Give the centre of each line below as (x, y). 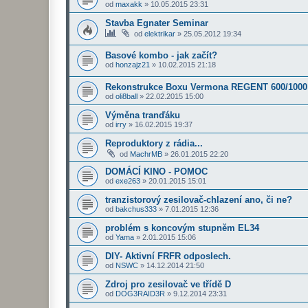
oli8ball (126, 97)
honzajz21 (133, 64)
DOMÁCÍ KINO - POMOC (156, 172)
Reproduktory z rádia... (154, 144)
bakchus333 (136, 209)
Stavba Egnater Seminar (157, 23)
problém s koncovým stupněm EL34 (182, 228)
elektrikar (160, 33)
